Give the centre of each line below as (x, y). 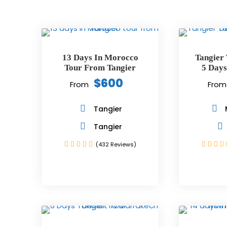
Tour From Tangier (100, 68)
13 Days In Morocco (100, 58)
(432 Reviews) (116, 144)
